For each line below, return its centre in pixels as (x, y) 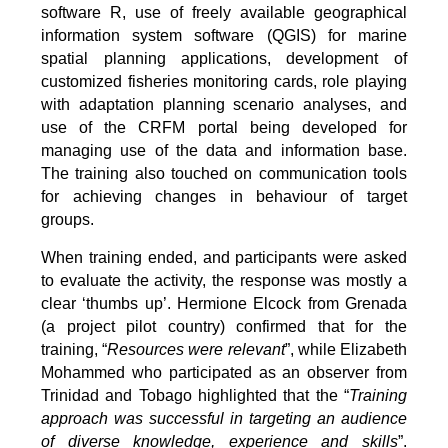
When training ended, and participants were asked (224, 257)
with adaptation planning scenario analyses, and (224, 104)
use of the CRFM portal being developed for (224, 127)
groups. (68, 219)
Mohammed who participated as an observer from (224, 372)
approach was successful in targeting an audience (224, 418)
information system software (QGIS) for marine (224, 35)
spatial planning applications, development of (224, 58)
